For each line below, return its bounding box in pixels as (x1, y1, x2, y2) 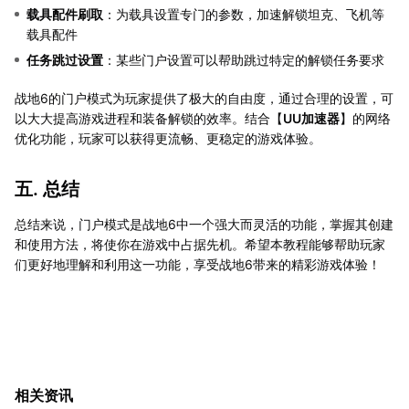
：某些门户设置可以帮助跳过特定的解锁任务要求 (103, 52, 384, 68)
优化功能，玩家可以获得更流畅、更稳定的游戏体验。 (15, 131, 321, 147)
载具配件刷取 (26, 6, 103, 23)
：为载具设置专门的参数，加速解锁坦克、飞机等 (103, 6, 384, 23)
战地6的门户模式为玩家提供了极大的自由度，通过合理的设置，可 (15, 90, 393, 107)
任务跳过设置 (26, 52, 103, 68)
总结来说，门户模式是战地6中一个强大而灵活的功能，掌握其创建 (15, 216, 393, 233)
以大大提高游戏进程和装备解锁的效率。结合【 (15, 110, 283, 127)
